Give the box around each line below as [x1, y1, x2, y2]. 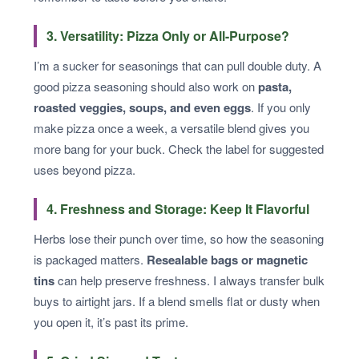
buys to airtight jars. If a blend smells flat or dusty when [34, 292, 320, 309]
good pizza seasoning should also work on [34, 77, 258, 95]
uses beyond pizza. [34, 160, 135, 178]
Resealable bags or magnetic [147, 250, 308, 268]
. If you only [251, 98, 311, 115]
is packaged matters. [34, 250, 147, 268]
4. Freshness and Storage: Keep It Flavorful [46, 199, 309, 218]
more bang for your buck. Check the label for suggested [34, 139, 324, 157]
